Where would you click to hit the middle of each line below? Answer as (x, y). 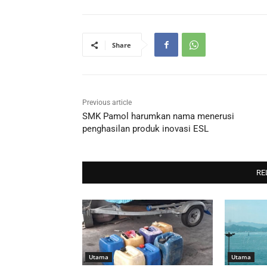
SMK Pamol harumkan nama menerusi (158, 117)
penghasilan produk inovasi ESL (145, 129)
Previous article (107, 103)
